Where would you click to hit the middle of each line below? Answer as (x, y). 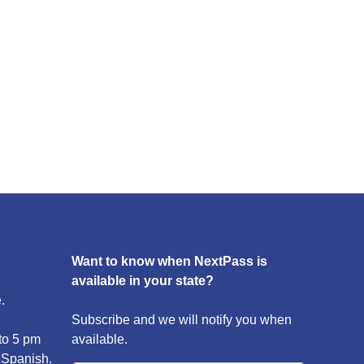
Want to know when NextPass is (169, 261)
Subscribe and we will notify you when (182, 320)
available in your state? (143, 281)
